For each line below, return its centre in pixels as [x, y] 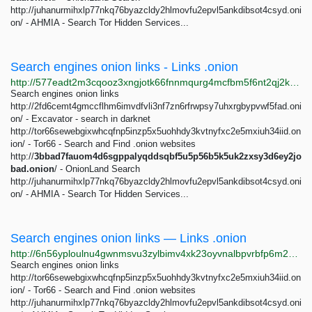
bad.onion [32, 169]
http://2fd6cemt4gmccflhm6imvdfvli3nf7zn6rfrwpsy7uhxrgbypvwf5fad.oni [156, 106]
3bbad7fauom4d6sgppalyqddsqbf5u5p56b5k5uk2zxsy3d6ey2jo [168, 156]
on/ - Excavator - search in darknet [80, 119]
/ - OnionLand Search [97, 169]
